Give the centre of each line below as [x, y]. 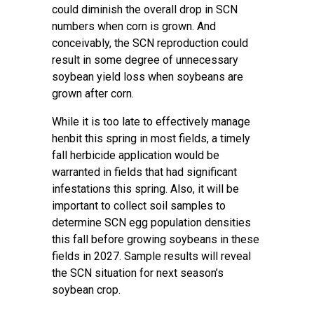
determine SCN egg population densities [151, 223]
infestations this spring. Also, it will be [145, 189]
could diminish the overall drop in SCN [145, 9]
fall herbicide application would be [136, 155]
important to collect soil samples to [139, 206]
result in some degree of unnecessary [145, 60]
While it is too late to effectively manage [151, 122]
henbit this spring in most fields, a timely [151, 138]
